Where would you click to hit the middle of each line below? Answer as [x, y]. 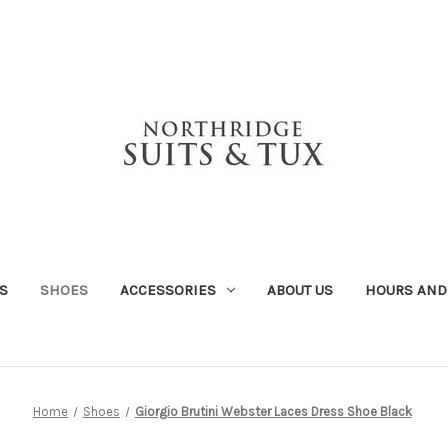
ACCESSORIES [167, 289]
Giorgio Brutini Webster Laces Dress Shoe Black [273, 411]
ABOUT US [299, 289]
